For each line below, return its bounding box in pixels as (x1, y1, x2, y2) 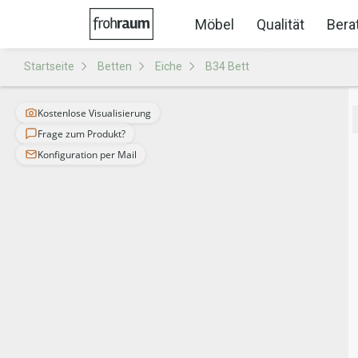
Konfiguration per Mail (38, 147, 137, 161)
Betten (97, 60, 132, 73)
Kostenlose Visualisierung (38, 105, 151, 120)
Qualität (257, 15, 304, 33)
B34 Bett (205, 60, 249, 73)
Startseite (24, 60, 74, 73)
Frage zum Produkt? (38, 126, 125, 141)
